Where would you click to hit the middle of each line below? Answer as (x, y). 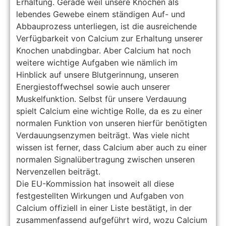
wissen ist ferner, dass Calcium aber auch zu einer (112, 148)
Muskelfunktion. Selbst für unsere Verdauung (102, 99)
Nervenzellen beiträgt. (59, 172)
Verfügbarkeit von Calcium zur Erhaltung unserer (110, 39)
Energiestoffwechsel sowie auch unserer (93, 87)
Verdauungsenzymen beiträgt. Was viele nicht (103, 135)
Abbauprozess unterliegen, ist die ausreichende (107, 26)
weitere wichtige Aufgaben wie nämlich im (97, 63)
